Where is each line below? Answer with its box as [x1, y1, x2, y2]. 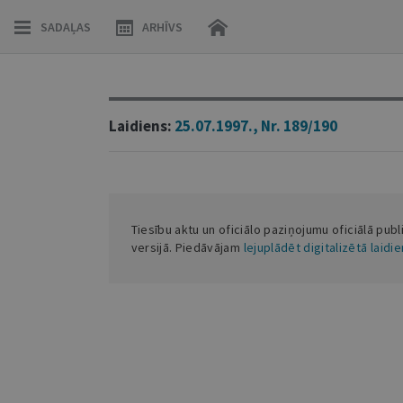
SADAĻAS [40, 19, 91, 35]
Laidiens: [108, 116, 175, 136]
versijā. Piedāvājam [130, 239, 244, 255]
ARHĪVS [142, 19, 183, 35]
